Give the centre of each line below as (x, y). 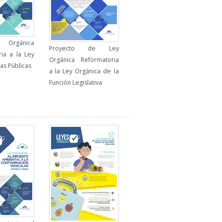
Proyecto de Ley (84, 48)
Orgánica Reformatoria (84, 60)
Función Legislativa (75, 83)
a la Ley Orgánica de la (84, 71)
